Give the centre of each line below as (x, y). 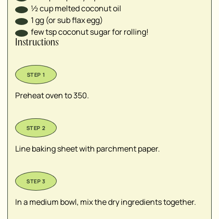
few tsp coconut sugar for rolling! (90, 32)
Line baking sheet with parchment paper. (88, 149)
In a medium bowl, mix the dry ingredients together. (106, 202)
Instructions (38, 43)
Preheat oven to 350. (53, 96)
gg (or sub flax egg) (69, 20)
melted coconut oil (88, 9)
